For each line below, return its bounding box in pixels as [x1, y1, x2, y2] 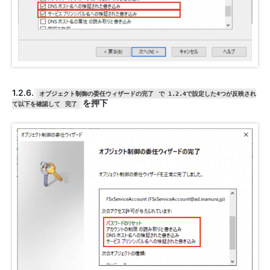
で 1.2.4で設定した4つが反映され [158, 90, 256, 98]
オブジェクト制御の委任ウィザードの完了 [39, 90, 154, 98]
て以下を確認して [12, 101, 60, 108]
